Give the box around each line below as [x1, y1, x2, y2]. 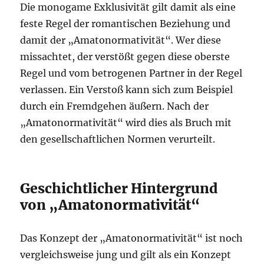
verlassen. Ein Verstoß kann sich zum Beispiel [20, 84, 233, 95]
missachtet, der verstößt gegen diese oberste [20, 51, 230, 62]
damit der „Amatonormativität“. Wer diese [20, 34, 222, 46]
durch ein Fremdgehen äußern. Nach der [20, 100, 209, 112]
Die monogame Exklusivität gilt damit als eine [20, 1, 236, 13]
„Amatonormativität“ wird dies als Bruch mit [20, 117, 232, 128]
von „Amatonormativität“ [20, 196, 201, 213]
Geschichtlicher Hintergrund [20, 180, 218, 197]
